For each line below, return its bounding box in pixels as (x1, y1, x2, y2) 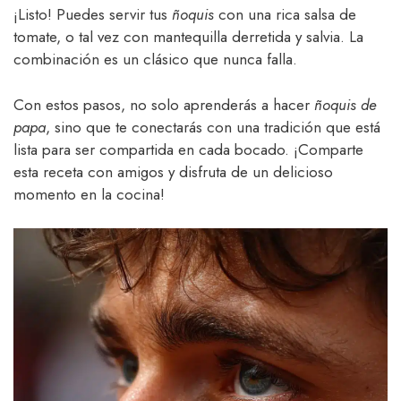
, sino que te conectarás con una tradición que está (46, 115, 380, 138)
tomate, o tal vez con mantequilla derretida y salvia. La (13, 26, 363, 48)
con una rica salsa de (214, 4, 356, 26)
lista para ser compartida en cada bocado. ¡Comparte (13, 138, 363, 160)
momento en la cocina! (13, 183, 165, 205)
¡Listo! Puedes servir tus (13, 4, 172, 26)
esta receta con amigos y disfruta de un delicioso (13, 160, 333, 183)
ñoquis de (314, 93, 377, 115)
